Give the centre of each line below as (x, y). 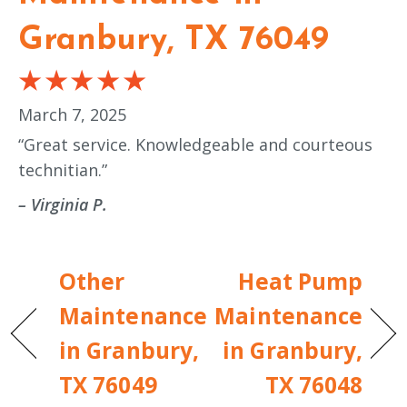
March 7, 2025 (72, 114)
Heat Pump (301, 281)
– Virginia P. (63, 205)
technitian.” (63, 170)
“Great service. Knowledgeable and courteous (195, 145)
